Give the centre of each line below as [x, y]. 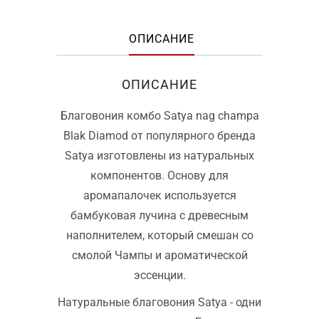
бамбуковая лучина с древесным [159, 215]
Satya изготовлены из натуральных [159, 155]
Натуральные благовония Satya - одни [159, 302]
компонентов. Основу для [159, 175]
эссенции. [159, 275]
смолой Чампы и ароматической [159, 255]
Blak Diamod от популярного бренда [159, 135]
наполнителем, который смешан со [159, 235]
